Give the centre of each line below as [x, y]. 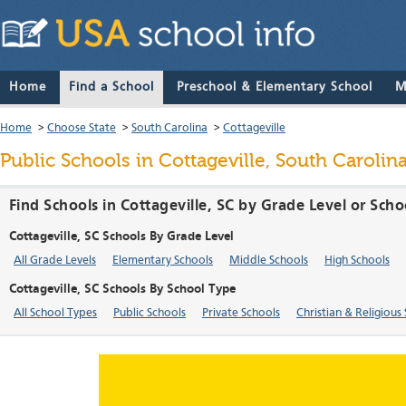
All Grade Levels [55, 261]
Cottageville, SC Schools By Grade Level [121, 237]
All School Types [55, 314]
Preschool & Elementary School [275, 87]
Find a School [111, 87]
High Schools [357, 261]
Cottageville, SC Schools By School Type [122, 290]
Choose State [82, 129]
